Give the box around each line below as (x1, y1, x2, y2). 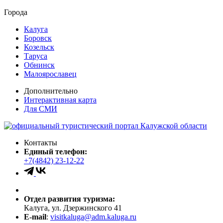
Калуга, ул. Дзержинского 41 (24, 203, 122, 212)
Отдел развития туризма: (24, 194, 115, 203)
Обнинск (24, 60, 55, 69)
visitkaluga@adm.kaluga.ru (50, 212, 136, 221)
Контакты (24, 138, 57, 147)
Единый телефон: (24, 147, 87, 156)
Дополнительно (24, 86, 78, 95)
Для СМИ (24, 104, 57, 113)
